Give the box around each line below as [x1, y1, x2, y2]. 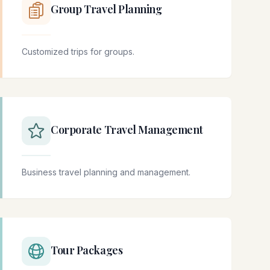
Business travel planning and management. [22, 167, 190, 178]
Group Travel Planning [51, 2, 162, 17]
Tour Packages [51, 243, 123, 258]
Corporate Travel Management [51, 122, 203, 137]
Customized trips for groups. [22, 46, 134, 57]
